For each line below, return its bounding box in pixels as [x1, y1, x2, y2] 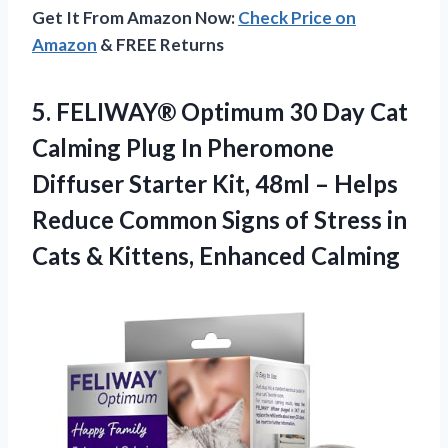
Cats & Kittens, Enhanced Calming [32, 240, 400, 270]
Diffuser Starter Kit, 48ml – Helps [32, 168, 398, 198]
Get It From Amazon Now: [32, 6, 238, 28]
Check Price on [238, 6, 356, 28]
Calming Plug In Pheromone [32, 132, 334, 162]
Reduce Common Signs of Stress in [32, 204, 407, 234]
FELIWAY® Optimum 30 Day [56, 96, 365, 126]
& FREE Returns [97, 33, 224, 55]
